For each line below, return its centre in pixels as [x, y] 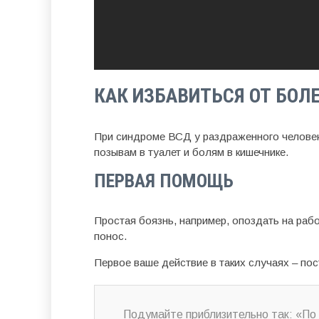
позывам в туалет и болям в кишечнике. [192, 152]
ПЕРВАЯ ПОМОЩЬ [164, 181]
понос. [111, 236]
